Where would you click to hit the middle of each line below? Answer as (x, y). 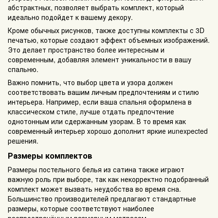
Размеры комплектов (50, 155)
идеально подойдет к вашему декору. (70, 17)
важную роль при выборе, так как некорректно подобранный (108, 179)
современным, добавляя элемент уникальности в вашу (100, 59)
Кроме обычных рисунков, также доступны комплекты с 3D (106, 30)
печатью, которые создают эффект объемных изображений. (109, 40)
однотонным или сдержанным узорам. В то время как (97, 121)
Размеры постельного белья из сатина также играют (96, 169)
